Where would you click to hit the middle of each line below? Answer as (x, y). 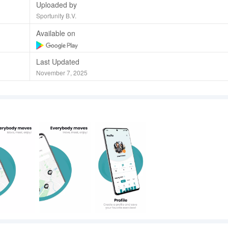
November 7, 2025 (62, 73)
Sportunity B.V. (56, 16)
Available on (55, 33)
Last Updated (58, 62)
